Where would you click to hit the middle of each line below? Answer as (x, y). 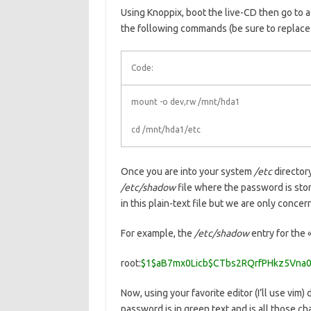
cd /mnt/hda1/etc (166, 129)
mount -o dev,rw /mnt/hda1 (185, 102)
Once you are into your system (187, 171)
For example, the (157, 233)
